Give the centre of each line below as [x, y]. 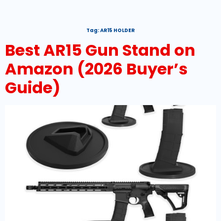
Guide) [33, 88]
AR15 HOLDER [117, 31]
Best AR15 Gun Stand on [100, 50]
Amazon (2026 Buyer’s [96, 69]
